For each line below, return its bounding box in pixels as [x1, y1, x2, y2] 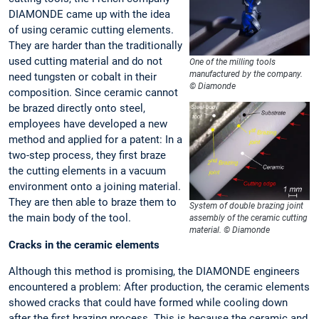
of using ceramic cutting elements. [9, 23, 174, 37]
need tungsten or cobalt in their [9, 70, 157, 84]
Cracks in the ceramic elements [9, 238, 159, 251]
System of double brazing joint [189, 201, 304, 211]
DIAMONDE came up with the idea [9, 8, 170, 21]
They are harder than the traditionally [9, 39, 182, 53]
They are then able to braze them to [9, 196, 177, 209]
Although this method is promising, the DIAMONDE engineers [9, 264, 300, 278]
